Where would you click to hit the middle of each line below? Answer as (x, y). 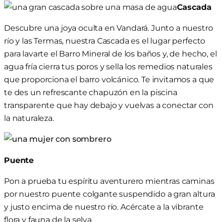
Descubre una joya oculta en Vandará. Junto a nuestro (109, 28)
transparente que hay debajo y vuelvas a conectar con (109, 105)
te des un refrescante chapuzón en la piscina (91, 92)
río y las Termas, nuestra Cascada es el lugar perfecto (105, 41)
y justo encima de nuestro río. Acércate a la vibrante (104, 206)
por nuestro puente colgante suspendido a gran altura (110, 194)
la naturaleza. (29, 118)
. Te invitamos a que (176, 79)
